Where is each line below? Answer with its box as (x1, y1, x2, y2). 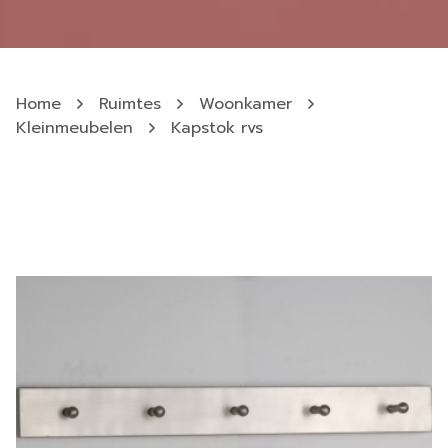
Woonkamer (199, 92, 292, 116)
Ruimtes (99, 92, 161, 116)
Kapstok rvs (171, 116, 263, 140)
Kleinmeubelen (16, 116, 133, 140)
